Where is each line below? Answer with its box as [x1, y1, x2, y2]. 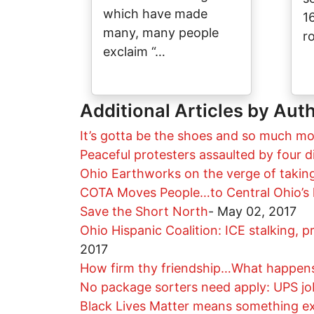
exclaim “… [103, 44, 165, 60]
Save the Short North [80, 204, 208, 219]
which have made [103, 6, 207, 22]
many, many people [103, 25, 219, 41]
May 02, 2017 [217, 204, 296, 219]
